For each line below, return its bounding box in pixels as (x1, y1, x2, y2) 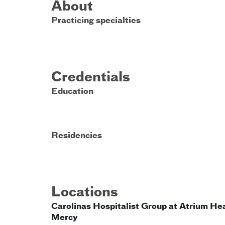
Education (51, 88, 93, 96)
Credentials (51, 71, 130, 84)
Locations (51, 186, 118, 199)
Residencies (51, 132, 102, 140)
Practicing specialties (51, 17, 141, 25)
